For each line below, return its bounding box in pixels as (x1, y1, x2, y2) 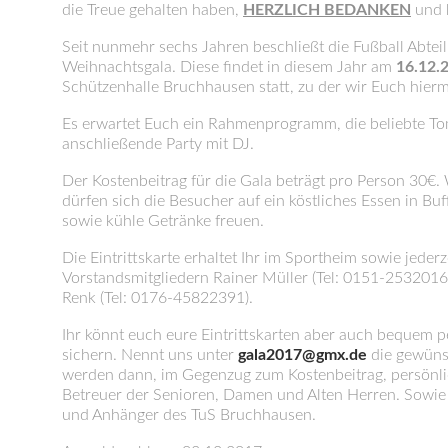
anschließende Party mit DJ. (62, 136, 254, 152)
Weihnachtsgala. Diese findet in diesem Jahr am (62, 59, 396, 75)
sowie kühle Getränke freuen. (62, 213, 264, 229)
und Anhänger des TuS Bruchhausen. (62, 407, 316, 423)
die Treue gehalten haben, (62, 2, 243, 18)
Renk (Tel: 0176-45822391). (62, 290, 253, 306)
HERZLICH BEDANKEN (243, 2, 411, 18)
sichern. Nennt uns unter (62, 347, 238, 363)
